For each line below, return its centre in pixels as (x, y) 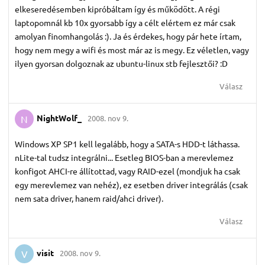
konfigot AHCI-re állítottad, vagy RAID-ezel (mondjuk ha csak (127, 171)
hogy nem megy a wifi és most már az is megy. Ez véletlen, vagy (132, 50)
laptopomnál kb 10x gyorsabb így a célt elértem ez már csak (125, 23)
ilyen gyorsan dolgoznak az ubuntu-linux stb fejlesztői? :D (121, 64)
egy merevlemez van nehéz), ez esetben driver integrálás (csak (131, 185)
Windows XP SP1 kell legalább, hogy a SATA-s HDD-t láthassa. (127, 144)
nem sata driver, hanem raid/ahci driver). (89, 198)
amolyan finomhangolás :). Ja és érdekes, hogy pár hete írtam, (128, 36)
